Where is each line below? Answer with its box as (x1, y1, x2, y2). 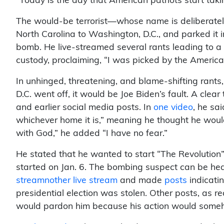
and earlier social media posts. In (16, 103, 153, 112)
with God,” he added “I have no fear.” (16, 129, 167, 138)
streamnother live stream (16, 176, 117, 185)
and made (117, 176, 164, 185)
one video (153, 103, 193, 112)
